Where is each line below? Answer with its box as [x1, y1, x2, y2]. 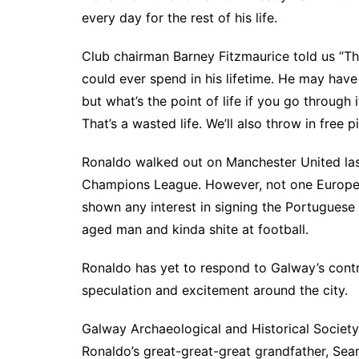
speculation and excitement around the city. [82, 282, 348, 299]
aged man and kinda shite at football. [82, 221, 309, 238]
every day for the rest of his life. [82, 10, 277, 26]
